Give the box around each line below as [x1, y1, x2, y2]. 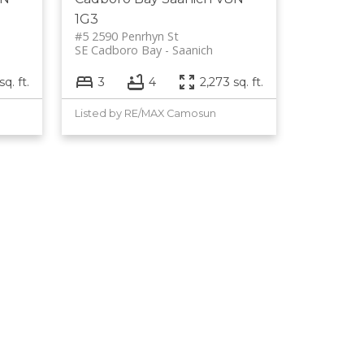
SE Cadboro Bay [75, 41, 162, 58]
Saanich [172, 41, 214, 58]
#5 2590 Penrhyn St [75, 28, 180, 44]
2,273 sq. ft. [200, 74, 264, 89]
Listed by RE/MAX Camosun [75, 107, 217, 120]
